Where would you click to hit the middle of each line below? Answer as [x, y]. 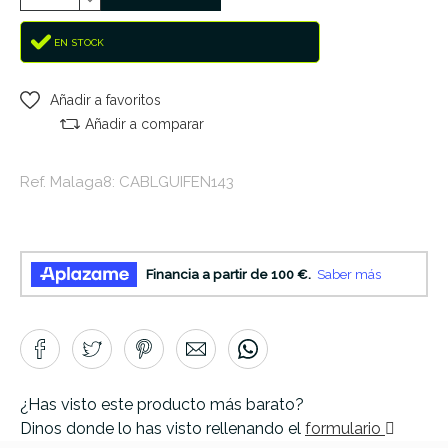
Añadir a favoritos [105, 100]
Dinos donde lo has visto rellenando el [162, 429]
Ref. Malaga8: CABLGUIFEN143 [127, 182]
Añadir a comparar [144, 124]
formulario [345, 429]
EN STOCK [79, 42]
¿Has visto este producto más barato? [162, 405]
